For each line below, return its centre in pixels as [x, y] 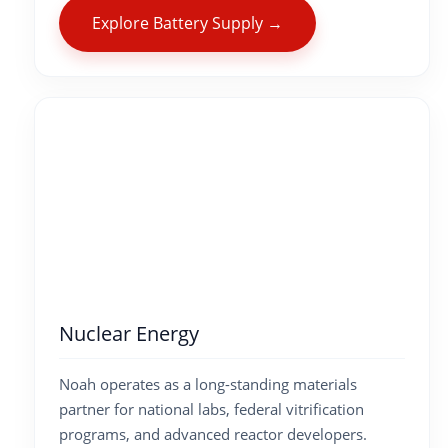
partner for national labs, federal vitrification [211, 409]
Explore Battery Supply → [187, 22]
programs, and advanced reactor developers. [213, 434]
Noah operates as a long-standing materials [208, 384]
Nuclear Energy [129, 333]
